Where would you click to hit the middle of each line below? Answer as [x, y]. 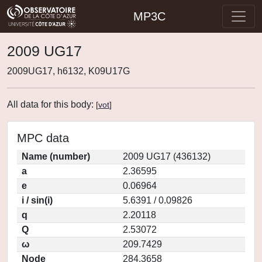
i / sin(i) [37, 200]
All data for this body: [51, 104]
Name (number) [56, 156]
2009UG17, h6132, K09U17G [68, 71]
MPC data [43, 138]
